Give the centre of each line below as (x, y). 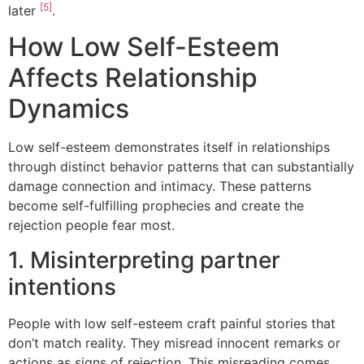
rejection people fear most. (91, 225)
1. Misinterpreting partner (144, 260)
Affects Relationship (133, 78)
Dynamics (69, 109)
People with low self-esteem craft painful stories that (172, 323)
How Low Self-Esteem (144, 47)
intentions (62, 286)
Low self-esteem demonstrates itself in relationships (169, 147)
